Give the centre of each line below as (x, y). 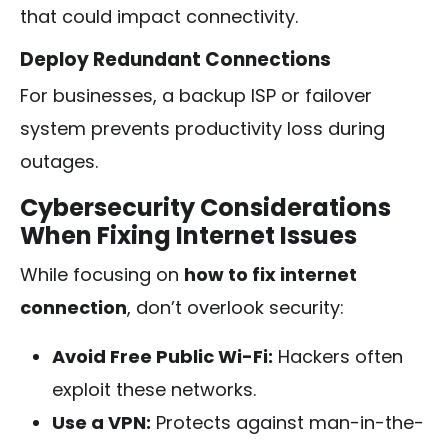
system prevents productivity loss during (202, 128)
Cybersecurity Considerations (205, 207)
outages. (59, 161)
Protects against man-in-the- (287, 422)
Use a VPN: (101, 422)
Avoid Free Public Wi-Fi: (162, 356)
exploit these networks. (154, 389)
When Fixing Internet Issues (188, 235)
